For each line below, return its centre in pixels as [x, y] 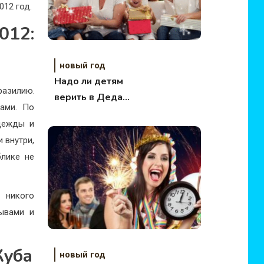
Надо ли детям [88, 81]
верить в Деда [88, 97]
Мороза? [74, 113]
